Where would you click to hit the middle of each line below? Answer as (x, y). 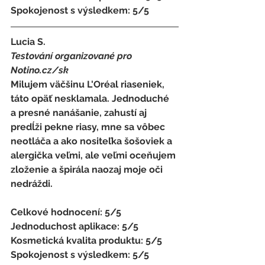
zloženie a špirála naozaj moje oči (88, 169)
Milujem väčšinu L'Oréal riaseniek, (89, 84)
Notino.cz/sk (41, 70)
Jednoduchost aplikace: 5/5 (76, 226)
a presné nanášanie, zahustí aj (80, 112)
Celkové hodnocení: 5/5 (67, 212)
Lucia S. (29, 41)
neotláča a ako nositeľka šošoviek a (93, 141)
